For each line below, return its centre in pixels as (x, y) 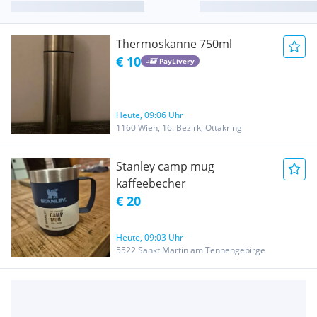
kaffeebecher (151, 183)
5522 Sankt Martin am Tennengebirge (191, 250)
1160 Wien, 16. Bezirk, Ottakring (179, 127)
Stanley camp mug (165, 166)
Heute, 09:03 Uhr (150, 237)
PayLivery (177, 61)
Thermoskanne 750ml (174, 44)
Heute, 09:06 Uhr (150, 115)
